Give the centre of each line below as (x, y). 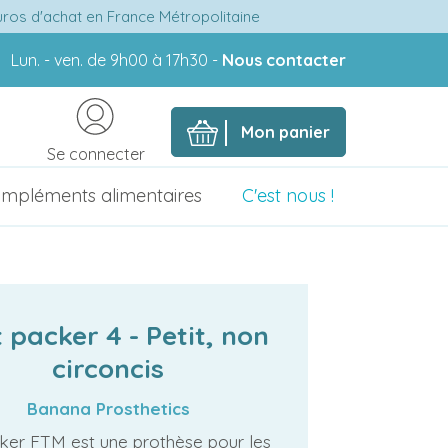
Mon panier (285, 132)
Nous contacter (284, 60)
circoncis (108, 368)
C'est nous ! (288, 195)
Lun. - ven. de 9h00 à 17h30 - (116, 60)
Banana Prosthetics (108, 408)
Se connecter (96, 154)
